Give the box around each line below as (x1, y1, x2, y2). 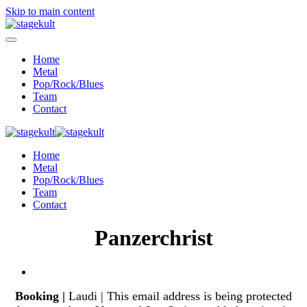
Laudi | (65, 288, 107, 303)
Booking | (15, 288, 65, 303)
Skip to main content (5, 5, 95, 17)
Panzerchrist (94, 225, 213, 251)
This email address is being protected (107, 288, 292, 303)
